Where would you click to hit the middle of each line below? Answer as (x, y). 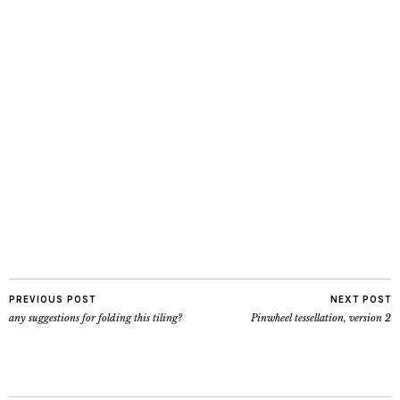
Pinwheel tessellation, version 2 (321, 318)
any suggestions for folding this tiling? (96, 318)
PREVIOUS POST (52, 300)
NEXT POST (361, 300)
